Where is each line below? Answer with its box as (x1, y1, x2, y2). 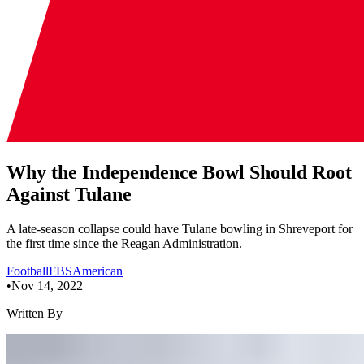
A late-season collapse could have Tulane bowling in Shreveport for (6, 221, 353, 236)
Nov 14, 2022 (11, 278, 83, 292)
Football (6, 263, 49, 278)
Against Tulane (6, 183, 132, 205)
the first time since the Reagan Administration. (6, 236, 242, 250)
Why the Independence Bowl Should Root (6, 161, 352, 183)
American (72, 263, 123, 278)
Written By (6, 305, 63, 320)
